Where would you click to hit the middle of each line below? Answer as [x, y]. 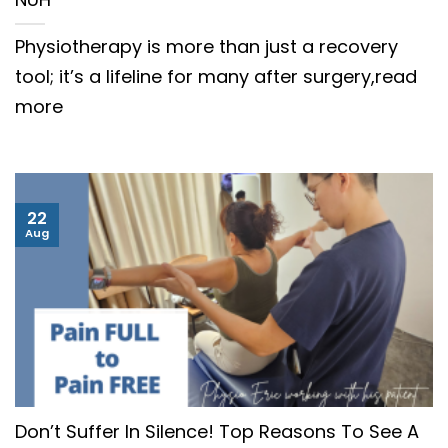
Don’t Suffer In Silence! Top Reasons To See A [217, 432]
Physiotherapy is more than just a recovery [206, 46]
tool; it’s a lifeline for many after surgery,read [216, 76]
